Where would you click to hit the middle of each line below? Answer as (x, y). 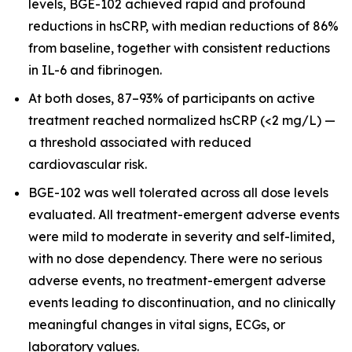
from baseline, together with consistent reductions (179, 48)
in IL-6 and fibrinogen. (95, 70)
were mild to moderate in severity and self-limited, (181, 236)
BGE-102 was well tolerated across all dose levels (178, 192)
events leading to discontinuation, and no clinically (182, 302)
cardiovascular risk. (88, 164)
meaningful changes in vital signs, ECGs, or (157, 324)
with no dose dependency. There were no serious (175, 258)
